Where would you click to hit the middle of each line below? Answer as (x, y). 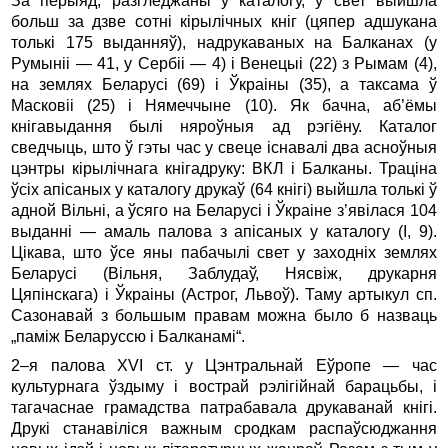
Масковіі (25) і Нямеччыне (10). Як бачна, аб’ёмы (224, 105)
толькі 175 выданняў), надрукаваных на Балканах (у (224, 42)
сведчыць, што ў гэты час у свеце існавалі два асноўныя (224, 147)
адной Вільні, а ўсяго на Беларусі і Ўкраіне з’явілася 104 (224, 210)
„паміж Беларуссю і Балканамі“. (128, 336)
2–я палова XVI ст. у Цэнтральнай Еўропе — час (224, 365)
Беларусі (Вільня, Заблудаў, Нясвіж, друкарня (224, 273)
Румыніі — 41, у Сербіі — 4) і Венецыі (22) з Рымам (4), (224, 63)
